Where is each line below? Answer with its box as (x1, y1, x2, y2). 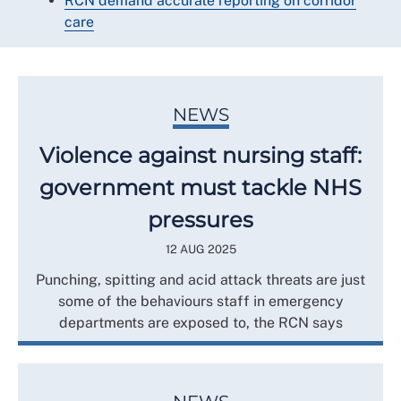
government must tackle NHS (39, 175, 362, 200)
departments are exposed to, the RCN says (58, 314, 343, 331)
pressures (148, 207, 253, 233)
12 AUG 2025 (165, 243, 236, 256)
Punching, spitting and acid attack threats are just (36, 271, 365, 288)
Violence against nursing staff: (39, 142, 362, 168)
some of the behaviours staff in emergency (57, 293, 344, 310)
